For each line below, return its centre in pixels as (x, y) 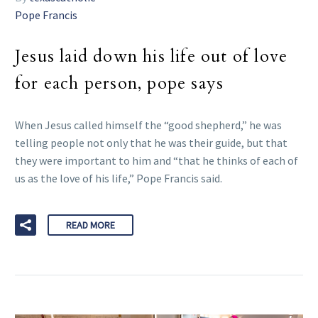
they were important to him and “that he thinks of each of (157, 160)
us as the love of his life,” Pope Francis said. (119, 178)
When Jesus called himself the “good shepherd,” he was (148, 125)
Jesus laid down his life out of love (152, 56)
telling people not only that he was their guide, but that (151, 143)
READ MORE (91, 225)
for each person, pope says (120, 83)
